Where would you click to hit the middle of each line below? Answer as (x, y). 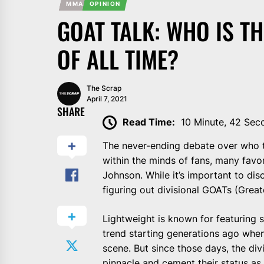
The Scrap (104, 88)
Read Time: (149, 122)
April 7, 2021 (107, 98)
